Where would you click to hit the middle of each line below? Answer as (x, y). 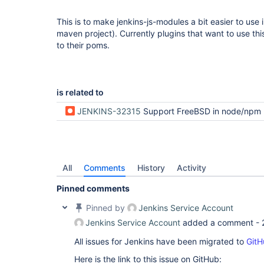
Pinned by (105, 208)
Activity (192, 168)
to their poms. (83, 45)
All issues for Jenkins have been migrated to (160, 241)
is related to (80, 92)
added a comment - (221, 222)
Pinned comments (93, 188)
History (151, 168)
